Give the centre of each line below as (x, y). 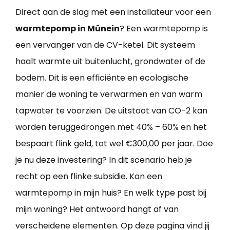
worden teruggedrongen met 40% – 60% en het (111, 127)
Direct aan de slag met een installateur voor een (113, 12)
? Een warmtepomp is (164, 28)
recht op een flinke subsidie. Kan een (89, 176)
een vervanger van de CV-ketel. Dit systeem (105, 45)
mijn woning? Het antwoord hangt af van (97, 209)
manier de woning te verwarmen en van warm (109, 94)
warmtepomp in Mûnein (68, 28)
